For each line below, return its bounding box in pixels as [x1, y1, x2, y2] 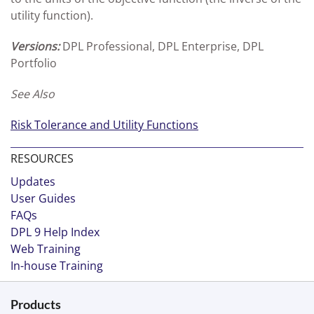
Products [11, 296, 61, 312]
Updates [11, 174, 55, 189]
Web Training [11, 241, 81, 257]
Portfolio [11, 55, 57, 71]
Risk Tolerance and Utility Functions [11, 117, 198, 132]
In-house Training [11, 258, 103, 273]
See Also [11, 86, 55, 102]
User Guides [11, 191, 76, 206]
